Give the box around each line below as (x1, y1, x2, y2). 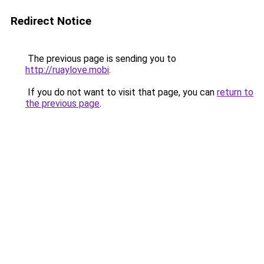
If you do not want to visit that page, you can (25, 87, 217, 98)
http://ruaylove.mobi (25, 64, 109, 75)
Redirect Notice (11, 14, 91, 28)
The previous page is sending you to (25, 53, 176, 64)
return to (217, 87, 253, 98)
